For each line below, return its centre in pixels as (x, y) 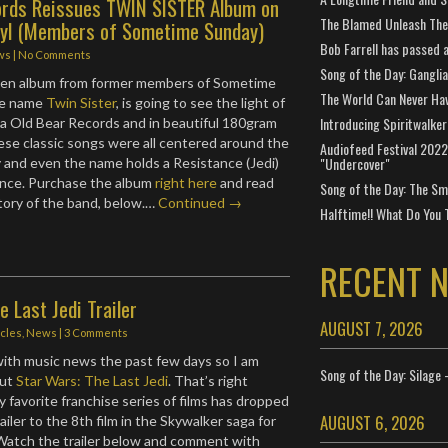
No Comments (55, 54)
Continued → (200, 202)
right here (186, 182)
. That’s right (208, 380)
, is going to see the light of (201, 102)
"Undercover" (354, 163)
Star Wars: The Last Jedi (92, 380)
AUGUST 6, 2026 (372, 422)
